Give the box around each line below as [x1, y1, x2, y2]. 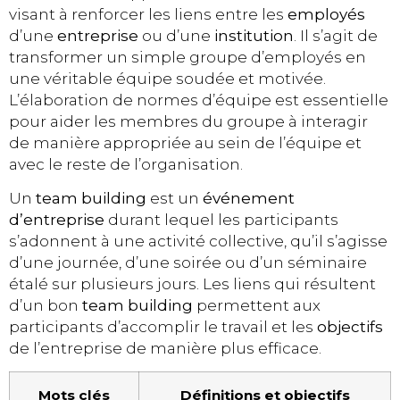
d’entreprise [9, 211, 104, 229]
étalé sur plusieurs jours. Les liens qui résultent [9, 275, 376, 294]
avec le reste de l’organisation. [9, 154, 243, 173]
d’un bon [9, 296, 82, 315]
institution [214, 26, 294, 45]
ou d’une [138, 26, 214, 45]
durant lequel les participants [104, 211, 338, 229]
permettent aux [193, 296, 321, 315]
